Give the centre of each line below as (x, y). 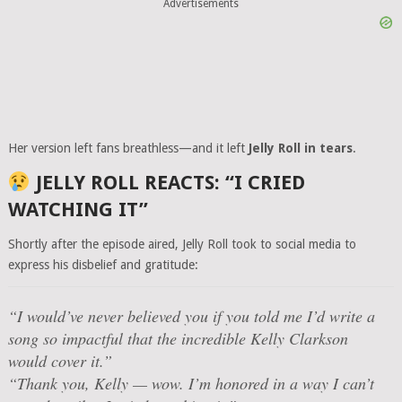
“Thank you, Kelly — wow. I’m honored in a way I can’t (191, 383)
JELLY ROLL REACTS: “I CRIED (168, 183)
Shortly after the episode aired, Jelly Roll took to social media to (182, 244)
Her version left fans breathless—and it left (128, 148)
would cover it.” (60, 361)
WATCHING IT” (78, 210)
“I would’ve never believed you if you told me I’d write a (191, 316)
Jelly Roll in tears (300, 148)
